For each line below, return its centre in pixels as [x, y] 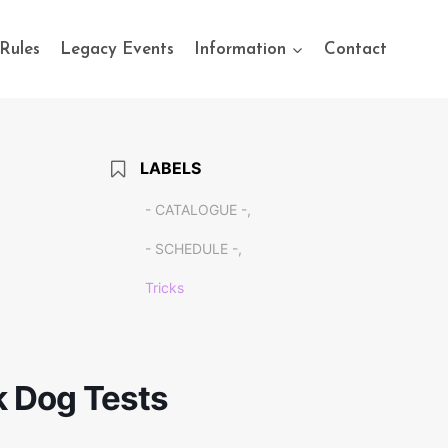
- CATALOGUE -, [197, 209]
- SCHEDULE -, [193, 248]
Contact [355, 49]
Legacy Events [117, 49]
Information [240, 49]
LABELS [170, 168]
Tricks [164, 287]
